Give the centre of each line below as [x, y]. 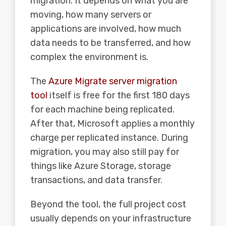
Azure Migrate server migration [113, 81]
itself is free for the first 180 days [119, 96]
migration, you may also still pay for [105, 152]
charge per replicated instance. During [109, 138]
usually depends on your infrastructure [111, 219]
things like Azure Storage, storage [101, 166]
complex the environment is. [89, 57]
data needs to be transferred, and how [110, 43]
